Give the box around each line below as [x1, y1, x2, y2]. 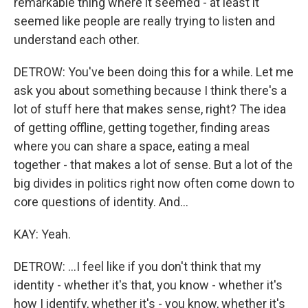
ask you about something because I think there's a [14, 83, 287, 98]
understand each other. [14, 32, 140, 47]
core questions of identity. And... [14, 195, 188, 209]
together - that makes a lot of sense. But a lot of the [14, 157, 293, 172]
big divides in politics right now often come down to [14, 176, 294, 190]
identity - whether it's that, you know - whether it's [14, 278, 283, 292]
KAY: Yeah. [14, 227, 71, 241]
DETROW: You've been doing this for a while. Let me [14, 65, 294, 79]
